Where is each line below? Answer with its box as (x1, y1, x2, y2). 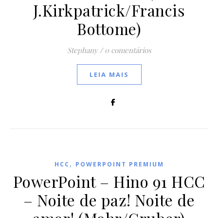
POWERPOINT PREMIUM (75, 160, 164, 168)
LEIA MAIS (89, 70, 129, 79)
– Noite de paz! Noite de (23, 189, 195, 210)
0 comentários (104, 45, 151, 55)
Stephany (67, 45, 98, 55)
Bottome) (77, 18, 141, 39)
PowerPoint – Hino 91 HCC (13, 171, 205, 192)
